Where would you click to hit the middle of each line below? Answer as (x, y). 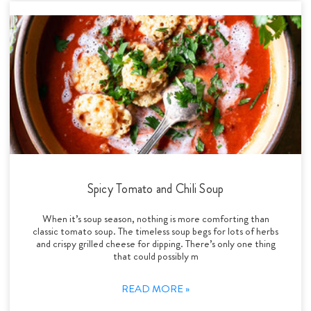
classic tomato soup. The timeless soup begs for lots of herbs (155, 231)
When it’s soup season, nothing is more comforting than (155, 218)
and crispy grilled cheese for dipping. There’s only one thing (155, 243)
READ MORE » (155, 288)
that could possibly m (155, 256)
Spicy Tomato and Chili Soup (155, 188)
